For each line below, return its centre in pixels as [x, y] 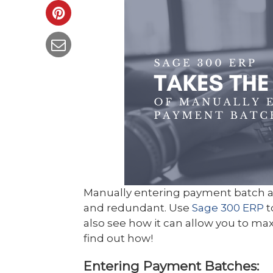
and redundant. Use [138, 208]
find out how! [118, 238]
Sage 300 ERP [229, 208]
